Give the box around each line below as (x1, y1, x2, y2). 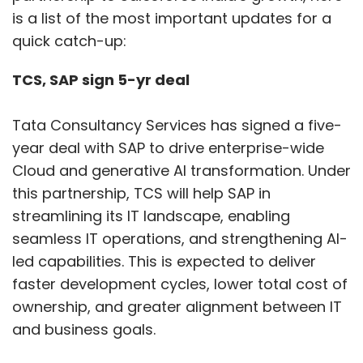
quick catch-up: (12, 31, 126, 52)
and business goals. (12, 319, 156, 340)
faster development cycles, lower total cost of (12, 274, 348, 295)
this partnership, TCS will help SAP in (12, 183, 271, 204)
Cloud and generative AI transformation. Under (12, 160, 351, 181)
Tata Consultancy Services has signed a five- (12, 115, 342, 136)
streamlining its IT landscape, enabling (12, 206, 290, 227)
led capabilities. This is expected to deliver (12, 251, 316, 272)
